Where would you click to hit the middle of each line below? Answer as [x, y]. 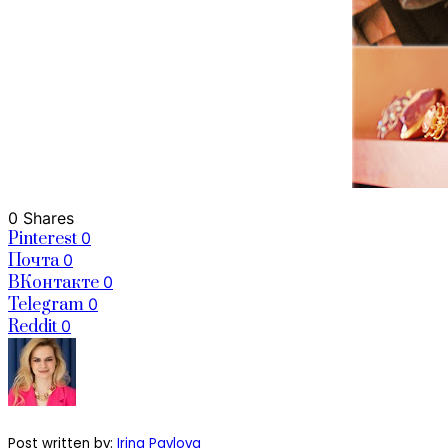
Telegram [46, 304]
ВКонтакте [53, 282]
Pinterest [42, 238]
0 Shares [41, 217]
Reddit [32, 326]
